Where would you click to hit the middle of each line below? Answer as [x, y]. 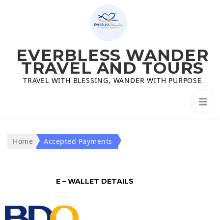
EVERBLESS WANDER [112, 55]
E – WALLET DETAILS [96, 181]
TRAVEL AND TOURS [112, 68]
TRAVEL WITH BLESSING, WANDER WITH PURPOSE [112, 80]
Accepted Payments [78, 141]
